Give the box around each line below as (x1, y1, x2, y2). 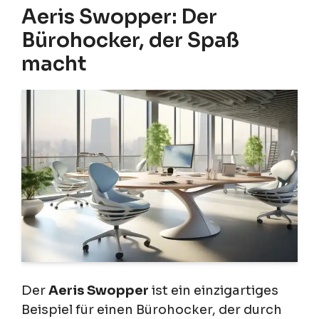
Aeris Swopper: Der (21, 4, 217, 29)
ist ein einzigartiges (149, 283, 278, 299)
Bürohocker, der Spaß (21, 27, 239, 53)
